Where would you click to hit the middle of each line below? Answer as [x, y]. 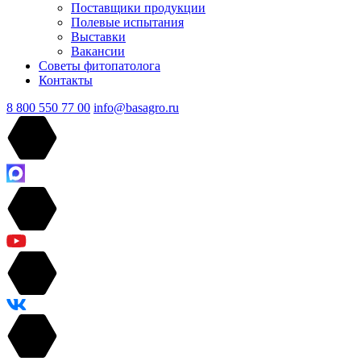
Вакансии [98, 51]
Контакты [66, 80]
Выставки [98, 37]
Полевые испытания [127, 22]
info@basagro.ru [136, 108]
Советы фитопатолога [100, 66]
